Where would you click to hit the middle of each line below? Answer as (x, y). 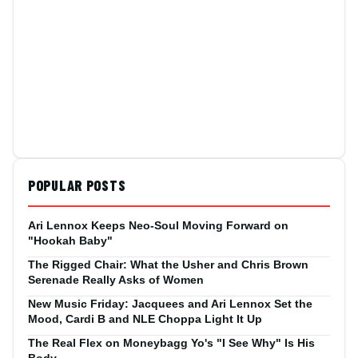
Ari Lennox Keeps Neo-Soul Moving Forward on (158, 226)
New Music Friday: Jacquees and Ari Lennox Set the (170, 304)
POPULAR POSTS (77, 186)
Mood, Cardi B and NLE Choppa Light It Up (145, 319)
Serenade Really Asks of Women (116, 280)
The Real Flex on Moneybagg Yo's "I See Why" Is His (171, 343)
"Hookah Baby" (70, 241)
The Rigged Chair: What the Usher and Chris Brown (168, 265)
